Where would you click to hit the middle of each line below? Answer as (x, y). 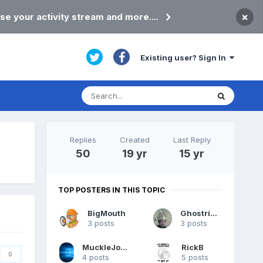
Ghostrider (214, 213)
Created (134, 139)
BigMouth (106, 213)
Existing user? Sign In (185, 57)
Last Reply (192, 139)
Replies (83, 139)
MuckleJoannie (124, 247)
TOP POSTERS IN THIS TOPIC (111, 190)
